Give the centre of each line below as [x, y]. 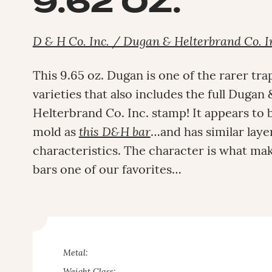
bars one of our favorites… [107, 171]
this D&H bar [114, 133]
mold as [56, 133]
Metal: [75, 253]
